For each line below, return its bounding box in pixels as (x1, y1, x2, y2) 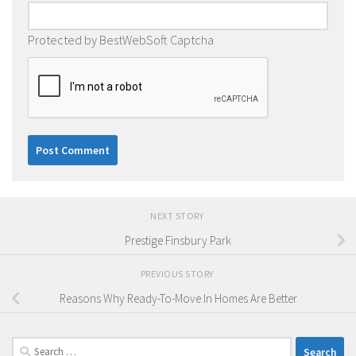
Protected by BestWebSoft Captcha (28, 32, 214, 48)
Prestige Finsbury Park (125, 233, 231, 249)
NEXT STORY (150, 210, 206, 222)
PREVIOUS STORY (140, 268, 216, 281)
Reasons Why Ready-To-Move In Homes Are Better (59, 291, 297, 307)
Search (11, 338, 44, 354)
